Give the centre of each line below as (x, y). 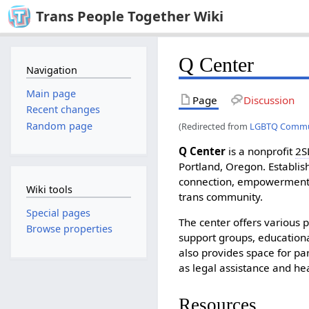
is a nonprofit (261, 151)
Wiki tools (49, 189)
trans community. (221, 196)
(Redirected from (215, 126)
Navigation (51, 70)
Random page (59, 126)
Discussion (269, 100)
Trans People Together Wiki (130, 16)
